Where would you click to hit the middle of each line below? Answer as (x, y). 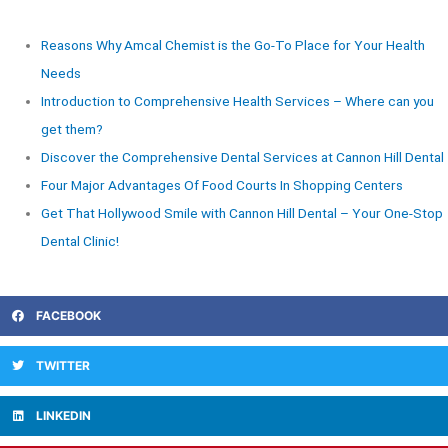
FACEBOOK (68, 315)
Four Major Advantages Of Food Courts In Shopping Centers (222, 185)
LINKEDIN (63, 415)
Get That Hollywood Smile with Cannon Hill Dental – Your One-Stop (242, 213)
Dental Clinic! (80, 241)
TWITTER (63, 365)
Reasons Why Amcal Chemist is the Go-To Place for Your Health (233, 45)
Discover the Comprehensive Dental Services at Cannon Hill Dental (243, 157)
